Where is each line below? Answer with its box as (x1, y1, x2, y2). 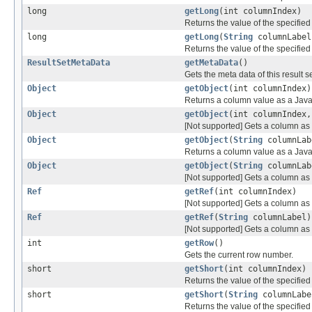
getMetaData (185, 57, 238, 68)
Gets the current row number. (185, 249, 293, 260)
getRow (185, 237, 214, 248)
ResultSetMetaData (27, 57, 110, 68)
